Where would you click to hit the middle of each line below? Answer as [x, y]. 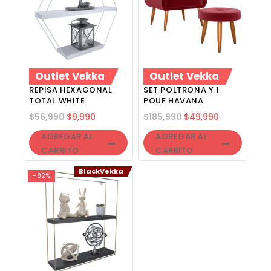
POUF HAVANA [174, 101]
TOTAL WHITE [57, 101]
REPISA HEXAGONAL [71, 90]
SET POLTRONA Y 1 [181, 90]
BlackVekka [101, 171]
